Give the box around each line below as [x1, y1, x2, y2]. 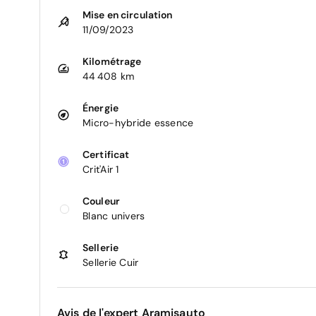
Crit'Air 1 [83, 162, 119, 176]
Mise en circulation [83, 8, 173, 21]
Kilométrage [83, 54, 142, 68]
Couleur [83, 194, 120, 207]
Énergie [83, 101, 119, 114]
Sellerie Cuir [83, 255, 139, 269]
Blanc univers [83, 209, 145, 222]
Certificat [83, 147, 130, 161]
